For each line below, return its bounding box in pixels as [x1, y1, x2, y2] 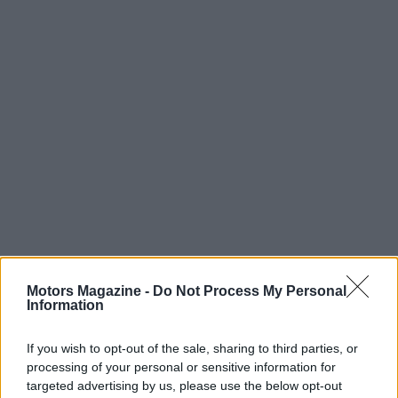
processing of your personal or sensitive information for [27, 360, 336, 374]
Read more [14, 350, 124, 377]
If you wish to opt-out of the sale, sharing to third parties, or [27, 341, 358, 355]
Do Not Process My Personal [153, 283, 346, 298]
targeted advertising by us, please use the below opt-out [27, 378, 342, 393]
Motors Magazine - [27, 283, 153, 298]
